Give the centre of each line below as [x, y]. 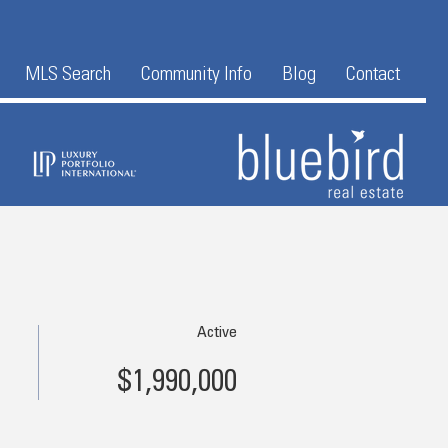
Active [217, 333]
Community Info [196, 76]
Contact [373, 76]
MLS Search [68, 76]
